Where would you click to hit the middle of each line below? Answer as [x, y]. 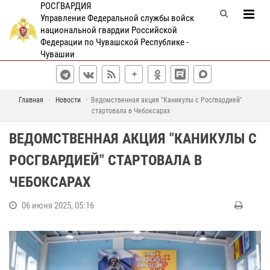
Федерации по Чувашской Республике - [114, 42]
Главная [31, 100]
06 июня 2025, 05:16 [58, 206]
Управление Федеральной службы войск [117, 18]
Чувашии [57, 54]
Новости [68, 100]
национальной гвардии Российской [108, 30]
